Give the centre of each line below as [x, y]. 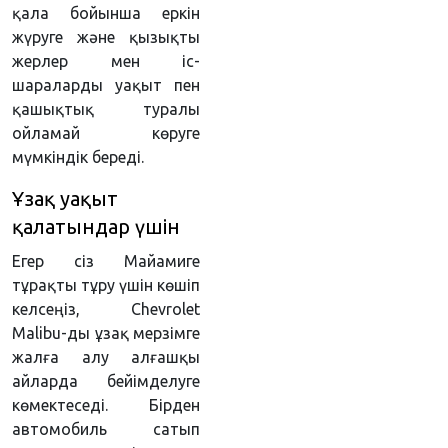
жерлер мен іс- [106, 61]
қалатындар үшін [96, 226]
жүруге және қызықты [106, 37]
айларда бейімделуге [106, 381]
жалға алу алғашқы [106, 357]
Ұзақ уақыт [65, 198]
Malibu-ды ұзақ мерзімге [106, 333]
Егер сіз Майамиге [106, 261]
